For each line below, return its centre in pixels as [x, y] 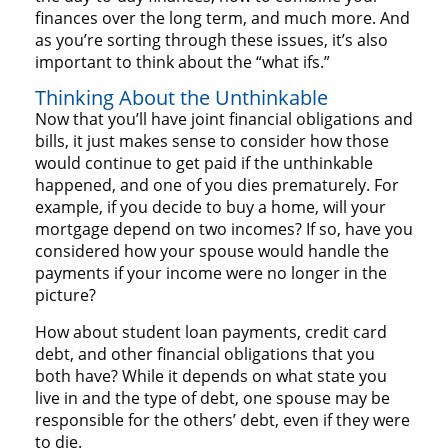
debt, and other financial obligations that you [205, 354]
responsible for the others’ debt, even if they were [222, 420]
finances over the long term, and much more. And [222, 18]
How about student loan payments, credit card [211, 332]
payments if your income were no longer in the [211, 273]
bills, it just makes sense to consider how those [212, 141]
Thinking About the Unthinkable [181, 98]
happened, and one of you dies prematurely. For [217, 185]
